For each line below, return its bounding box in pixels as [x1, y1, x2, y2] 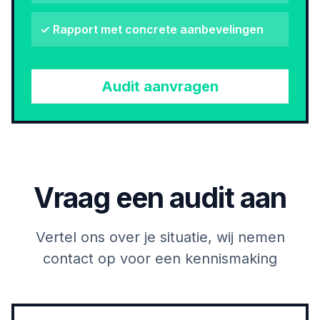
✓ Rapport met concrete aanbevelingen [40, 22, 264, 36]
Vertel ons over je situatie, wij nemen [35, 229, 285, 246]
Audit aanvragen [101, 78, 219, 95]
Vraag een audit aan [33, 181, 287, 214]
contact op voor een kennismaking [43, 250, 277, 267]
